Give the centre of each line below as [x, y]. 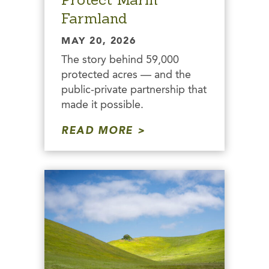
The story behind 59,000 [120, 60]
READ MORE [97, 131]
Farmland [94, 19]
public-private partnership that [134, 90]
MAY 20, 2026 [99, 42]
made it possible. [102, 105]
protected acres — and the [126, 75]
